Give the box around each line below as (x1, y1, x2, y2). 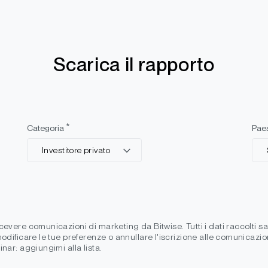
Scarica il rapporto (53, 52, 215, 76)
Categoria (27, 123, 66, 133)
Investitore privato (42, 145, 110, 155)
